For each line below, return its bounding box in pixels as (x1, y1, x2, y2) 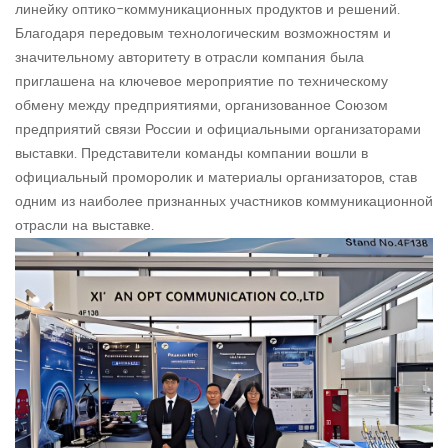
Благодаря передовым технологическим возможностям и (15, 22, 391, 46)
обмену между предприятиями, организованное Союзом (15, 94, 388, 118)
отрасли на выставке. (15, 214, 154, 238)
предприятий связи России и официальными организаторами (15, 118, 421, 142)
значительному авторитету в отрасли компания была (15, 46, 364, 70)
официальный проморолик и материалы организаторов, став (15, 166, 417, 190)
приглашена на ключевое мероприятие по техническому (15, 70, 388, 94)
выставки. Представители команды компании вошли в (15, 142, 368, 166)
